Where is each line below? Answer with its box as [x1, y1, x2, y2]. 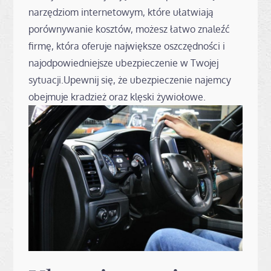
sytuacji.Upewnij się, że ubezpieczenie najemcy [28, 73, 232, 86]
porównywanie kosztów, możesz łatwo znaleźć [28, 22, 230, 35]
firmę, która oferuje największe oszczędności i [28, 39, 226, 52]
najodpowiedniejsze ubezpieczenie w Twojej [28, 56, 219, 69]
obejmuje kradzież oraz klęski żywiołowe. [28, 90, 206, 103]
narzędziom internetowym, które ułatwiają [28, 5, 214, 18]
